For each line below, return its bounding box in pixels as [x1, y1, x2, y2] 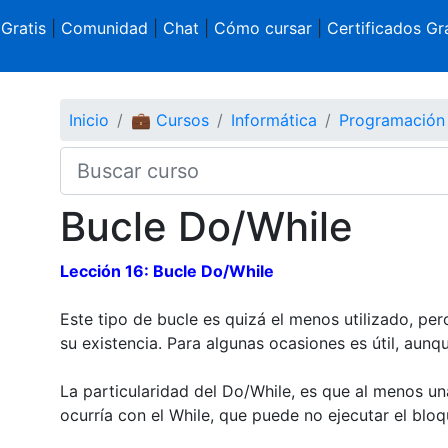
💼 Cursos [130, 109, 209, 130]
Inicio [68, 109, 109, 130]
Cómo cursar [213, 18, 312, 38]
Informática [230, 109, 317, 130]
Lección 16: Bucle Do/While [59, 260, 274, 281]
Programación [338, 109, 445, 130]
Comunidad [60, 18, 148, 38]
